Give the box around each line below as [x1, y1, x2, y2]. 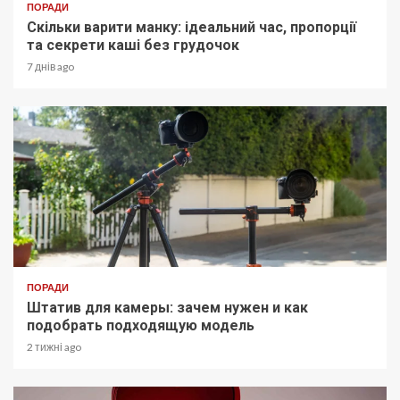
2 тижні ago [27, 340, 81, 354]
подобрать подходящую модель [27, 317, 254, 335]
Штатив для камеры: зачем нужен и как [27, 299, 308, 317]
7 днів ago [27, 60, 74, 74]
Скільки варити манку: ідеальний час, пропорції [27, 19, 356, 37]
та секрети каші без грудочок [27, 37, 239, 54]
